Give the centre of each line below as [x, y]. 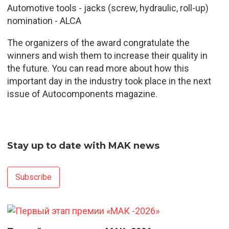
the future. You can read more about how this [98, 68]
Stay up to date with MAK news [83, 145]
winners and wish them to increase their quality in [107, 55]
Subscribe [33, 177]
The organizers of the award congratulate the [98, 42]
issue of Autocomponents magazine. [82, 94]
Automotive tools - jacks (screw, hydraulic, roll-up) [108, 8]
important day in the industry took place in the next [109, 81]
